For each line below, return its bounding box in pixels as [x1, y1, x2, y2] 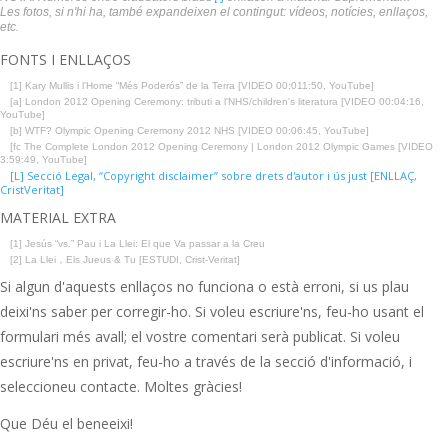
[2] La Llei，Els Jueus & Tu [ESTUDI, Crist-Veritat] [10, 254, 240, 266]
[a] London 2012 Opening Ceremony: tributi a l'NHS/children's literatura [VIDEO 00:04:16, [10, 96, 424, 108]
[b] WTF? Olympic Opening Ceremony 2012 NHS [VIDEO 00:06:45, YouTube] [10, 125, 369, 137]
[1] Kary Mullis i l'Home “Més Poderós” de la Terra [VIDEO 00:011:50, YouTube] [10, 80, 374, 92]
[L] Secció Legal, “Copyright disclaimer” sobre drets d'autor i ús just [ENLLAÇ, [10, 168, 417, 184]
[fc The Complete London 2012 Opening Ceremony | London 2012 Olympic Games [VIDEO [10, 141, 433, 153]
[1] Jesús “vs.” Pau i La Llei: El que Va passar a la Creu [10, 238, 265, 250]
